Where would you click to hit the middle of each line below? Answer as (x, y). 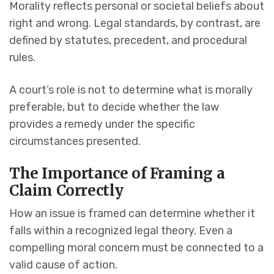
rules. (22, 58)
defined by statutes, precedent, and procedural (128, 41)
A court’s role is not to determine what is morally (131, 90)
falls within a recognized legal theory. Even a (121, 231)
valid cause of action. (63, 265)
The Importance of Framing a (117, 174)
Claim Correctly (67, 191)
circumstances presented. (75, 142)
